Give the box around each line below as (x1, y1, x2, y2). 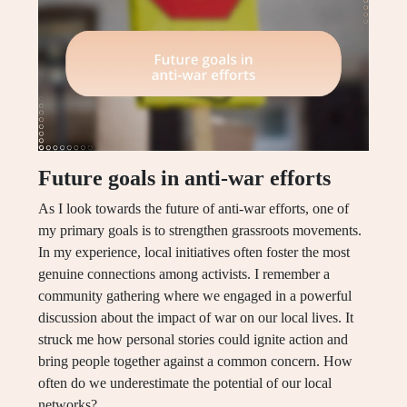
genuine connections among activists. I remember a (38, 265, 330, 282)
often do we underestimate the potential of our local (38, 374, 332, 391)
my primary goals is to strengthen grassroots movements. (38, 222, 362, 238)
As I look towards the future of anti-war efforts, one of (38, 200, 349, 216)
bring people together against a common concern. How (38, 352, 352, 369)
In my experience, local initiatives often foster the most (38, 243, 350, 260)
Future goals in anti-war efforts (38, 165, 331, 190)
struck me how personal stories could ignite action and (38, 331, 348, 347)
